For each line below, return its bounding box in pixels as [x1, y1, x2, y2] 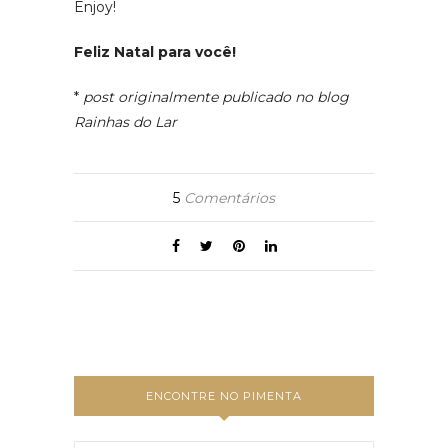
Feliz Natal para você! [74, 42, 236, 61]
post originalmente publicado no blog [83, 87, 349, 106]
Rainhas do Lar [74, 112, 177, 131]
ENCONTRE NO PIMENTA [146, 388, 302, 403]
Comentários [180, 188, 275, 207]
